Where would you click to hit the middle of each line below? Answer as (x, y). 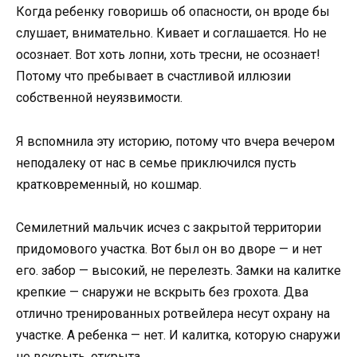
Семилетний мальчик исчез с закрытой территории (169, 227)
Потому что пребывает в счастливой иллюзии (153, 76)
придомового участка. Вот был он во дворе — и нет (169, 249)
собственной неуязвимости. (99, 98)
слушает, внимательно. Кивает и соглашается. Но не (171, 33)
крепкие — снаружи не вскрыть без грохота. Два (162, 292)
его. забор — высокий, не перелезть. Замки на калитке (178, 270)
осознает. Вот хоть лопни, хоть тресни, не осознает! (168, 55)
